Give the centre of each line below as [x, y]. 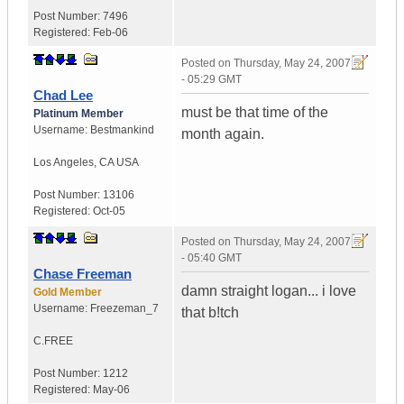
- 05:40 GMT [211, 258]
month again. [223, 134]
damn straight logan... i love [269, 291]
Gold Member [68, 293]
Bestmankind [122, 130]
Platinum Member [78, 114]
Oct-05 [109, 211]
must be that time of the [255, 113]
